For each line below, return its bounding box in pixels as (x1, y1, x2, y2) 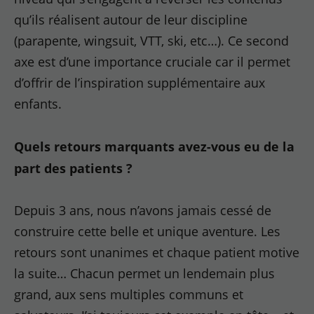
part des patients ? (14, 159, 137, 177)
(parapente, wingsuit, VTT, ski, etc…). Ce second (14, 32, 289, 49)
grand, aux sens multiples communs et (14, 286, 244, 303)
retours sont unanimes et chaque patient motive (14, 244, 300, 261)
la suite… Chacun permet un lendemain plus (14, 265, 275, 282)
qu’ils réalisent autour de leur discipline (14, 11, 248, 28)
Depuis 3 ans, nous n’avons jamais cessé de (14, 202, 272, 219)
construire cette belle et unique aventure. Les (14, 223, 281, 240)
